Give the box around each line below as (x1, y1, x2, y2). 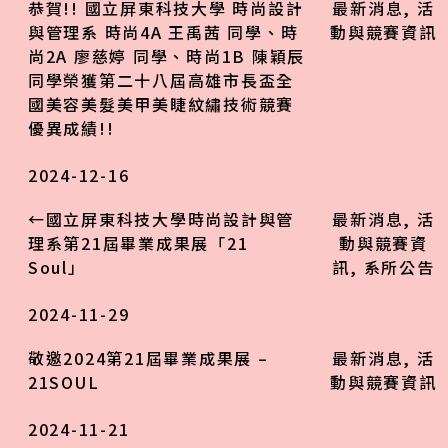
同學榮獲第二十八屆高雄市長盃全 (27, 68, 295, 93)
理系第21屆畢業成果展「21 (27, 231, 249, 256)
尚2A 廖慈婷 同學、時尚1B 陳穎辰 (27, 44, 306, 69)
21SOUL (27, 370, 100, 395)
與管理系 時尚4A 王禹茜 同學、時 (27, 20, 299, 45)
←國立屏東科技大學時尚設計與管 (27, 207, 295, 232)
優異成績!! (27, 116, 115, 141)
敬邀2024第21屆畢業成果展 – (27, 346, 269, 371)
